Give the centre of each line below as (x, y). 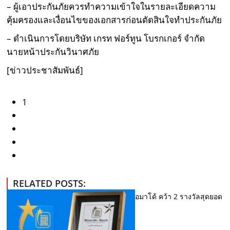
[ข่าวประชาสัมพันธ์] (45, 70)
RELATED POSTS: (50, 183)
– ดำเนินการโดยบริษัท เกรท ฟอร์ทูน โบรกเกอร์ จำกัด (106, 38)
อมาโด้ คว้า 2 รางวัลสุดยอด (179, 196)
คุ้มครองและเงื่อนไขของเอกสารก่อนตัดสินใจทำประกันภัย (114, 20)
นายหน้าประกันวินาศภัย (53, 51)
